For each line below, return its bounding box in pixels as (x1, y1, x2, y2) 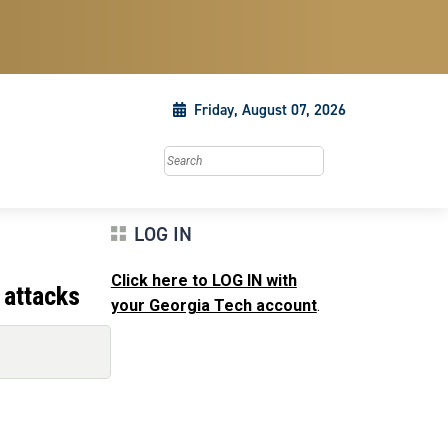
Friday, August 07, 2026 (194, 100, 346, 120)
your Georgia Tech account (110, 296, 317, 315)
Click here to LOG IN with (110, 271, 297, 290)
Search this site (163, 148, 266, 165)
